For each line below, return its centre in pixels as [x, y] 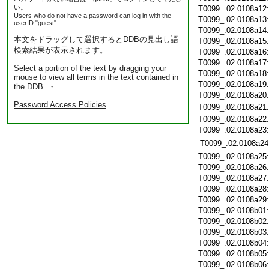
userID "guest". [36, 23]
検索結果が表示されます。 [61, 50]
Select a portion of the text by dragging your [90, 68]
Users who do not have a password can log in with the [92, 16]
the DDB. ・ [35, 87]
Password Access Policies [60, 105]
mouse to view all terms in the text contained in [96, 77]
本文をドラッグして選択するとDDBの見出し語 [96, 39]
